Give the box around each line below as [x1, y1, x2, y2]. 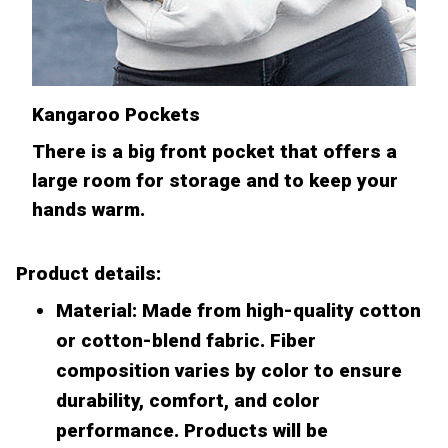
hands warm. [32, 197, 145, 221]
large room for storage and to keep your [32, 168, 398, 192]
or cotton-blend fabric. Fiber [56, 328, 316, 352]
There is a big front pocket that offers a [32, 139, 397, 163]
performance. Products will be [56, 418, 328, 442]
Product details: [16, 262, 161, 286]
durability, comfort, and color [56, 388, 320, 412]
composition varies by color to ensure [56, 358, 402, 382]
